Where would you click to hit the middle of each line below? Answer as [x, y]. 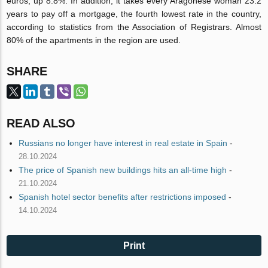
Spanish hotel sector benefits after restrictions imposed [123, 197]
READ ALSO [41, 124]
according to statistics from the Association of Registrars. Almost [134, 27]
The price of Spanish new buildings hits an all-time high [123, 170]
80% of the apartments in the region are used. [94, 40]
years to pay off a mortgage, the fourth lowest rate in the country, [134, 14]
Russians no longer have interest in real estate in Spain [123, 143]
